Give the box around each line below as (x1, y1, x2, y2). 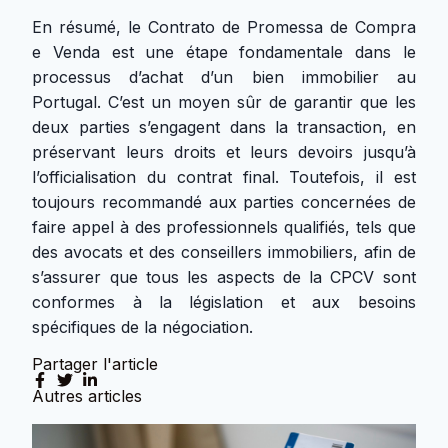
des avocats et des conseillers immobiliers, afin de (32, 242, 416, 262)
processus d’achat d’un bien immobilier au (32, 67, 416, 87)
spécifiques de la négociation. (32, 317, 254, 337)
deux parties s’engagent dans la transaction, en (32, 117, 416, 137)
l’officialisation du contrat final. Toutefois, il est (32, 167, 416, 187)
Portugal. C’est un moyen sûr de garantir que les (32, 92, 416, 112)
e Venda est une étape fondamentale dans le (32, 42, 416, 62)
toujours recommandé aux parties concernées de (32, 192, 416, 212)
